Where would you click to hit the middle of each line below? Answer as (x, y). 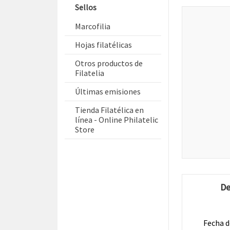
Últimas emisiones (108, 91)
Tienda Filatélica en (109, 110)
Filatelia (90, 73)
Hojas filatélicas (103, 45)
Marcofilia (93, 26)
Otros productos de (109, 63)
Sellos (86, 7)
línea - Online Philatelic (117, 120)
